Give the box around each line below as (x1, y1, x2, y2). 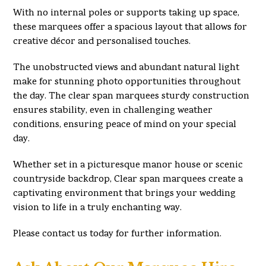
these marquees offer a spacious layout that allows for (13, 21, 248, 35)
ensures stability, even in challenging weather (13, 104, 213, 118)
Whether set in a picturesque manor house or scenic (13, 159, 243, 173)
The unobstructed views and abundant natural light (13, 61, 240, 75)
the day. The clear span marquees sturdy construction (13, 90, 250, 104)
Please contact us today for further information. (13, 227, 222, 242)
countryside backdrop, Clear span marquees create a (13, 173, 243, 187)
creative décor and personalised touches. (13, 35, 191, 49)
